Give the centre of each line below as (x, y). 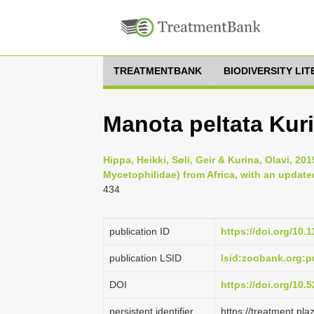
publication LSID (145, 258)
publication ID (139, 231)
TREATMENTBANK (158, 71)
